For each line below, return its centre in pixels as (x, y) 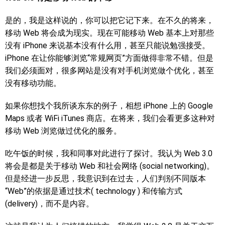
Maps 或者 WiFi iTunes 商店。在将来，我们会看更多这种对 (110, 118)
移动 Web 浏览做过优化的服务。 (63, 131)
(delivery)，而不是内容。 (49, 204)
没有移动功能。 (33, 83)
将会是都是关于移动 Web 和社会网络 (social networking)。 (110, 166)
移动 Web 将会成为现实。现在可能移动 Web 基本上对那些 (109, 33)
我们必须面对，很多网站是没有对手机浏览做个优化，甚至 (109, 71)
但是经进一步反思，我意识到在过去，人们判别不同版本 (105, 179)
